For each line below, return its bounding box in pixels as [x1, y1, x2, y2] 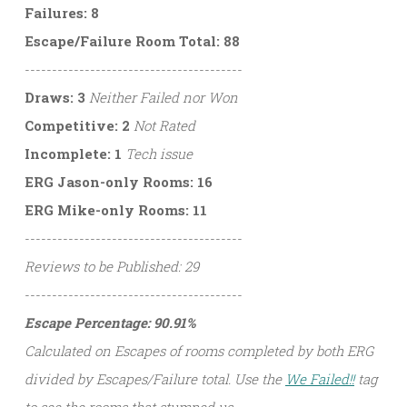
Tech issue [122, 144, 193, 163]
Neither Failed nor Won [85, 87, 238, 106]
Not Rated [130, 115, 195, 134]
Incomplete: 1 [25, 144, 122, 163]
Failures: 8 [25, 3, 99, 22]
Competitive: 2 [25, 115, 130, 134]
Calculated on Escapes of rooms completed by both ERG [25, 341, 373, 360]
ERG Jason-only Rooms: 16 [25, 172, 213, 191]
